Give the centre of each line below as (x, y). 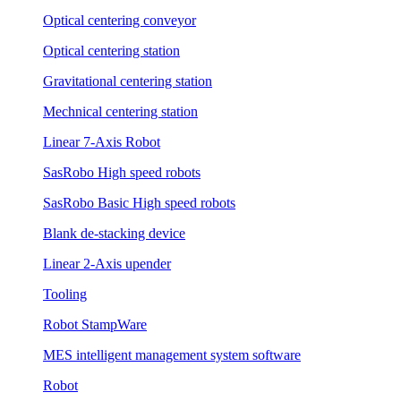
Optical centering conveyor (119, 21)
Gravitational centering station (128, 81)
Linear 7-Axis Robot (102, 142)
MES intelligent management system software (172, 355)
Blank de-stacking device (114, 234)
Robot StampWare (95, 325)
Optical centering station (111, 51)
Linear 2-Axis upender (107, 264)
